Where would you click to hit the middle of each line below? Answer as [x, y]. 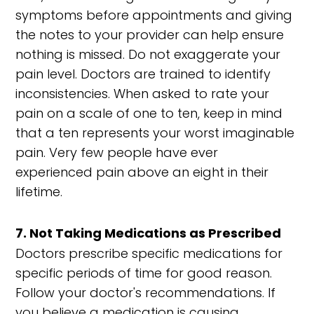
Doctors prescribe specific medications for [149, 253]
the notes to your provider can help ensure [150, 35]
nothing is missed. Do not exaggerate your [148, 54]
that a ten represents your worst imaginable [155, 133]
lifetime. [39, 192]
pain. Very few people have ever [117, 152]
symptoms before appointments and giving [154, 15]
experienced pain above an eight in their [142, 172]
